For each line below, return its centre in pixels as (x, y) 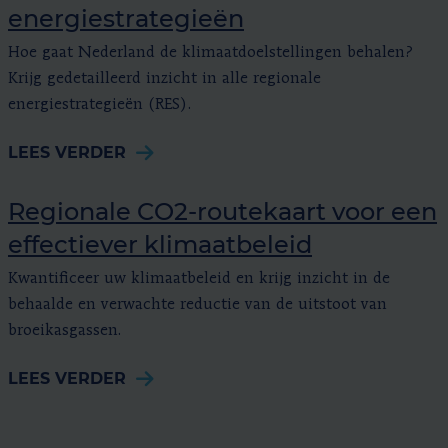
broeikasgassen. (64, 330)
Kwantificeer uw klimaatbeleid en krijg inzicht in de (199, 278)
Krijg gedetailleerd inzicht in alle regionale (164, 78)
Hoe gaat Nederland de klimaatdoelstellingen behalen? (210, 52)
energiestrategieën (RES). (99, 104)
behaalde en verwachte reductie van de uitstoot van (197, 304)
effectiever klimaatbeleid (160, 244)
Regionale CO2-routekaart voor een (222, 211)
